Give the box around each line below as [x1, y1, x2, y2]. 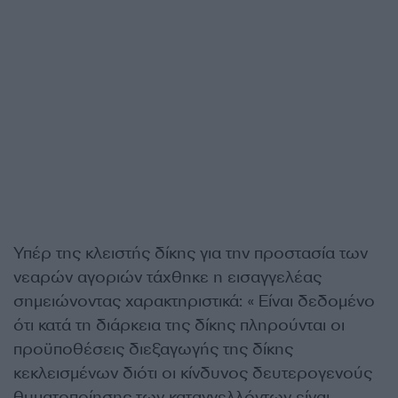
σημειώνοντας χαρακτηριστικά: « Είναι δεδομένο [13, 291, 375, 312]
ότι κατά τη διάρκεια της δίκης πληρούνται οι [13, 314, 345, 336]
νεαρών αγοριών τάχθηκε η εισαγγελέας [13, 267, 322, 288]
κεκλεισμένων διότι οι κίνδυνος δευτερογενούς [13, 362, 372, 384]
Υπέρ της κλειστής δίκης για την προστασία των [13, 243, 368, 264]
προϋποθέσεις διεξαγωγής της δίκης [13, 338, 293, 360]
